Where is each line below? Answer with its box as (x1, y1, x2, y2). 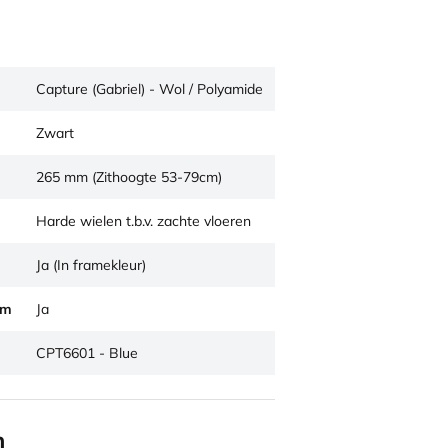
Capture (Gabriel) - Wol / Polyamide (36, 80, 263, 98)
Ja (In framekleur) (36, 256, 146, 274)
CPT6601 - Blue (36, 344, 138, 362)
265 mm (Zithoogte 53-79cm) (36, 168, 222, 186)
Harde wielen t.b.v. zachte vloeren (36, 212, 251, 230)
